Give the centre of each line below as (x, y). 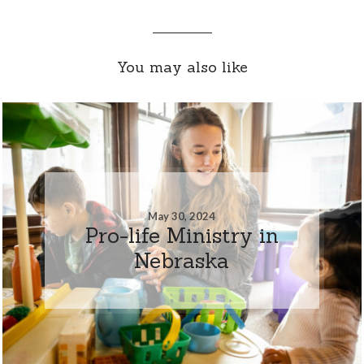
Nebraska (182, 260)
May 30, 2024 (182, 216)
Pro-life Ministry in (182, 235)
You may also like (182, 67)
